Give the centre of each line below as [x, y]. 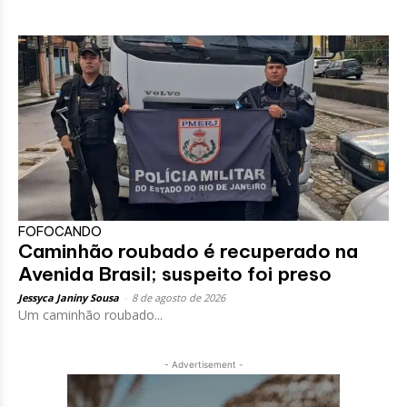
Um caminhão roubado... [90, 315]
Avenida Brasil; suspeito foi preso [175, 274]
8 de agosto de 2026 [179, 298]
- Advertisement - [203, 365]
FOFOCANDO [60, 232]
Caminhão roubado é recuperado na [188, 252]
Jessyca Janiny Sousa [69, 298]
